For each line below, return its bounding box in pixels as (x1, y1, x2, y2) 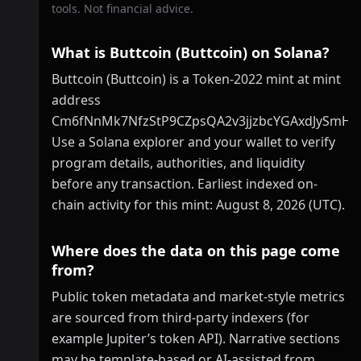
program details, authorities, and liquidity (52, 154, 305, 172)
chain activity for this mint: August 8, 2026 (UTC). (52, 196, 345, 214)
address (52, 91, 101, 109)
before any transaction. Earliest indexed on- (52, 175, 317, 193)
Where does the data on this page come (52, 241, 340, 260)
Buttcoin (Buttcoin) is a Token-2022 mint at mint (52, 70, 341, 88)
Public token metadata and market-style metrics (52, 288, 345, 305)
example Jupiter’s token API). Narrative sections (52, 330, 340, 347)
